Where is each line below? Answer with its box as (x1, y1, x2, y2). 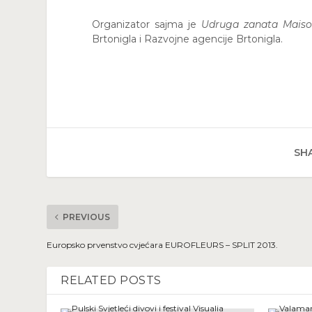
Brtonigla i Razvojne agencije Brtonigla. (92, 33, 283, 46)
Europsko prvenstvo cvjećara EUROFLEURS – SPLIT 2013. (47, 240, 279, 251)
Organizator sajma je (92, 18, 201, 31)
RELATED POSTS (61, 274, 162, 288)
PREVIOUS (63, 212, 111, 223)
